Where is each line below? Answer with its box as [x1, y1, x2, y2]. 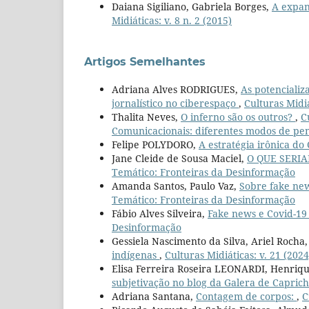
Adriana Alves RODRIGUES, [112, 82, 241, 96]
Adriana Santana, [112, 289, 196, 303]
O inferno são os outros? [181, 110, 295, 123]
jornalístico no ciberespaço [112, 96, 239, 110]
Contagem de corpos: [196, 289, 297, 303]
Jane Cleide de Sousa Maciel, [112, 151, 247, 165]
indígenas [112, 248, 159, 261]
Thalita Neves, [112, 110, 181, 123]
